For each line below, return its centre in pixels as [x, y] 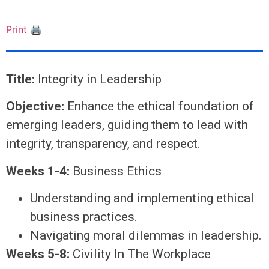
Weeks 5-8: [38, 254]
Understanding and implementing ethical [142, 198]
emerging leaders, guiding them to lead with [127, 125]
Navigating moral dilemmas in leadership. [146, 236]
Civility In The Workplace [140, 254]
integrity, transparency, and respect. [103, 144]
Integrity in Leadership [98, 80]
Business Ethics [116, 171]
